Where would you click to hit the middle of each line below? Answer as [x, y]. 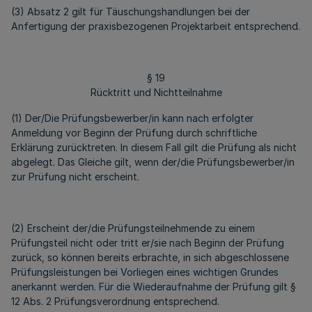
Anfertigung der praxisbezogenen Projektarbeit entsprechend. [156, 26]
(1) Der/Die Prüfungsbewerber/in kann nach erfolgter [132, 118]
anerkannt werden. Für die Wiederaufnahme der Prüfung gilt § [154, 287]
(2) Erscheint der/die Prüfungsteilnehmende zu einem [133, 228]
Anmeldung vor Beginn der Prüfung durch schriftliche [134, 133]
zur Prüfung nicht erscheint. [75, 177]
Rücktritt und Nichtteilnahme [156, 92]
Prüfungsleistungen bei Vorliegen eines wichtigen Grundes [145, 272]
